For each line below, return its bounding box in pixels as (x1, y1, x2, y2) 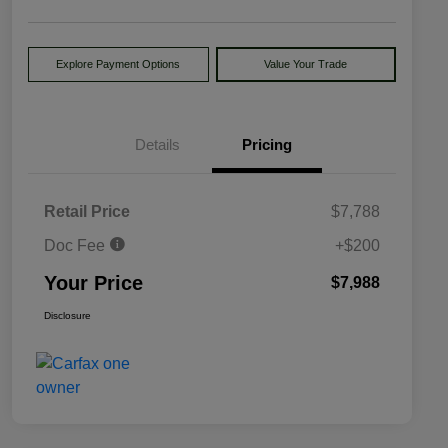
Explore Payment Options (56, 58, 181, 71)
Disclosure (44, 310, 91, 322)
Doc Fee (44, 237, 109, 255)
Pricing (242, 136, 292, 154)
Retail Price (44, 203, 130, 221)
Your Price (44, 272, 143, 295)
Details (134, 136, 180, 154)
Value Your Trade (264, 58, 348, 71)
